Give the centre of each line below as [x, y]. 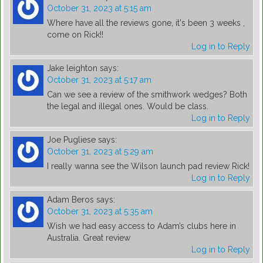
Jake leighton [72, 68]
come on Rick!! [75, 35]
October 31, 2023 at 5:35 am [100, 212]
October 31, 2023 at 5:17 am [99, 80]
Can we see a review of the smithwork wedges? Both [147, 95]
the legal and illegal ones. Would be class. [128, 107]
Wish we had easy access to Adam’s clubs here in [141, 226]
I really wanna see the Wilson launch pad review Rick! [148, 166]
